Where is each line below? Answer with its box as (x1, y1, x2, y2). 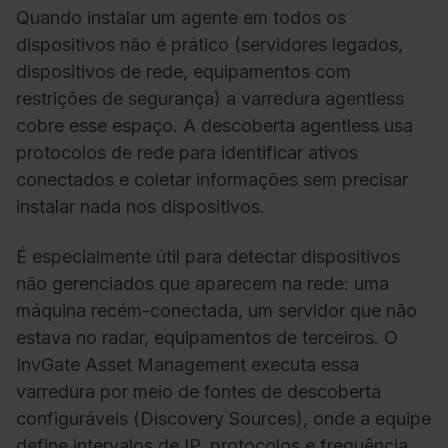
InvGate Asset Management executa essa (16, 353, 359, 375)
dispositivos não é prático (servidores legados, (16, 34, 403, 56)
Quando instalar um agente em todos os (16, 7, 346, 29)
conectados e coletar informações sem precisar (16, 169, 408, 191)
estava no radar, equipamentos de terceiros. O (16, 326, 398, 348)
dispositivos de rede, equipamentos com (16, 61, 351, 83)
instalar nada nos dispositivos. (16, 196, 265, 218)
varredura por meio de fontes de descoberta (16, 380, 381, 402)
